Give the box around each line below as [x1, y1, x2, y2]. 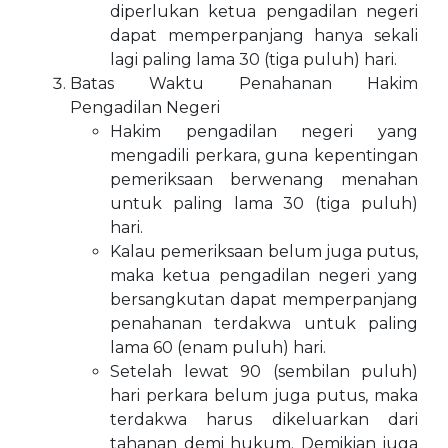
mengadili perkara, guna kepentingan [110, 146, 418, 165]
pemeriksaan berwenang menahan [110, 170, 418, 189]
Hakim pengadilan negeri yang [110, 122, 418, 141]
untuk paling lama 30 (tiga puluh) [110, 194, 418, 213]
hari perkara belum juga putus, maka [110, 386, 418, 405]
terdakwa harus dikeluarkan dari [110, 410, 418, 429]
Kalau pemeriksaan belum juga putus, [110, 242, 418, 261]
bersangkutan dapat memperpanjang [110, 290, 418, 309]
